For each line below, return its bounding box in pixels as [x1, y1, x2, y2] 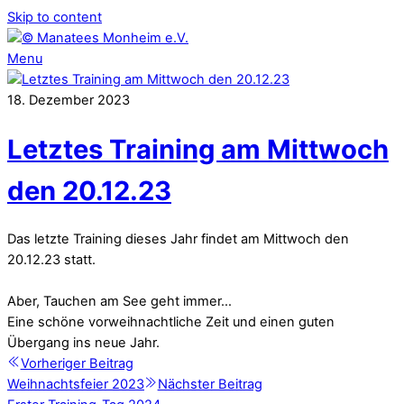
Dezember [29, 92, 94, 108]
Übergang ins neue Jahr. [7, 335, 160, 352]
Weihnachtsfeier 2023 [7, 376, 144, 393]
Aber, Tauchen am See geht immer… [7, 293, 232, 310]
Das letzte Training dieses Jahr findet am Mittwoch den [7, 231, 349, 248]
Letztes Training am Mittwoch [7, 133, 389, 165]
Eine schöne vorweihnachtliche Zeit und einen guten [7, 314, 335, 331]
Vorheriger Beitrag [20, 355, 133, 372]
